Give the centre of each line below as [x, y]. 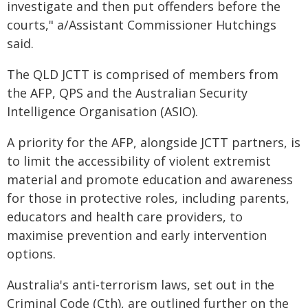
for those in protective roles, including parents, [148, 198]
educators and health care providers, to [125, 217]
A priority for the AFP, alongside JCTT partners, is [154, 142]
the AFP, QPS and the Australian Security [127, 93]
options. [31, 254]
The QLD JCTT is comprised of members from [143, 74]
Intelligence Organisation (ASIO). [102, 111]
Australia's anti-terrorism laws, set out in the [141, 285]
